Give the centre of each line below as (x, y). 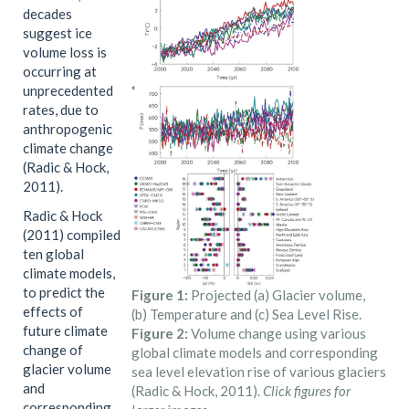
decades (47, 14)
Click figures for (307, 390)
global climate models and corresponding (255, 352)
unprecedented (68, 90)
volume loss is (65, 52)
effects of (53, 311)
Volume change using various (277, 333)
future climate (65, 330)
